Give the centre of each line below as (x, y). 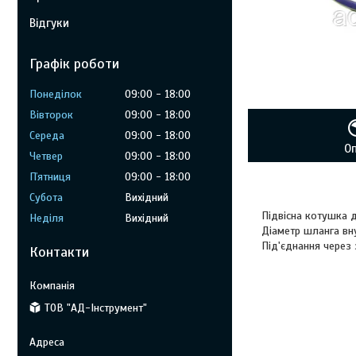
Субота (46, 197)
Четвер (46, 156)
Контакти (59, 252)
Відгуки (49, 23)
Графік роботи (74, 64)
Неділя (46, 218)
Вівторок (51, 115)
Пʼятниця (50, 177)
